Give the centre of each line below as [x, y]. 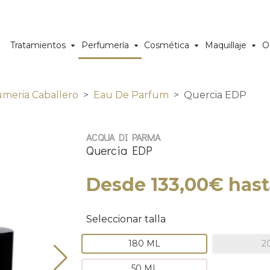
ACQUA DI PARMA [123, 137]
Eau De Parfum [131, 95]
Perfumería [105, 45]
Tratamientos [38, 45]
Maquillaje [226, 45]
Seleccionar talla [126, 219]
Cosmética [167, 45]
